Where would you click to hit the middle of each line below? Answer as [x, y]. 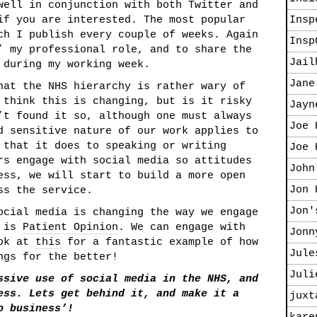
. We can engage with [182, 227]
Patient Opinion [70, 227]
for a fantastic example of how [160, 242]
